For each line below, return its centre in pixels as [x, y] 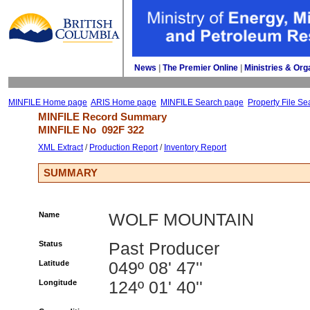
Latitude [54, 263]
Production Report [124, 147]
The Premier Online [200, 68]
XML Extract [61, 147]
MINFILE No [70, 130]
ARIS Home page [124, 102]
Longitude [58, 282]
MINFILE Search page [202, 102]
